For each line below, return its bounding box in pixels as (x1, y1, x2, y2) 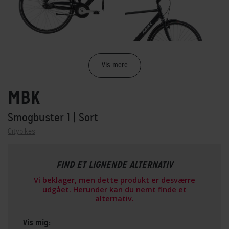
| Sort (73, 110, 98, 124)
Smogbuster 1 (8, 110, 73, 124)
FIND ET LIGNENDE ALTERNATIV (56, 158, 173, 171)
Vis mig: (23, 217, 51, 228)
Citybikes (8, 126, 35, 136)
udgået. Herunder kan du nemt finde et (42, 184, 187, 194)
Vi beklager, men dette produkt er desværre (34, 175, 195, 185)
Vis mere (101, 60, 128, 70)
